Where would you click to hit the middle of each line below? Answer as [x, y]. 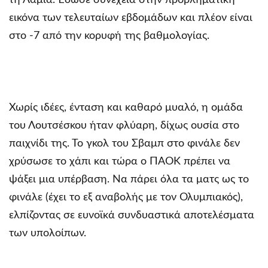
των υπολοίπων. [48, 233]
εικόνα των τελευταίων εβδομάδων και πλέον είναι [131, 18]
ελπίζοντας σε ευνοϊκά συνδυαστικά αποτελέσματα [132, 215]
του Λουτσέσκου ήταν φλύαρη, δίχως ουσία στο [124, 125]
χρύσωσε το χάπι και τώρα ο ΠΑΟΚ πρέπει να [120, 161]
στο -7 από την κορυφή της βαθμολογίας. [109, 36]
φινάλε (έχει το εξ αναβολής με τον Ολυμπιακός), [126, 197]
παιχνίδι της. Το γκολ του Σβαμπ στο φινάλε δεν [124, 143]
